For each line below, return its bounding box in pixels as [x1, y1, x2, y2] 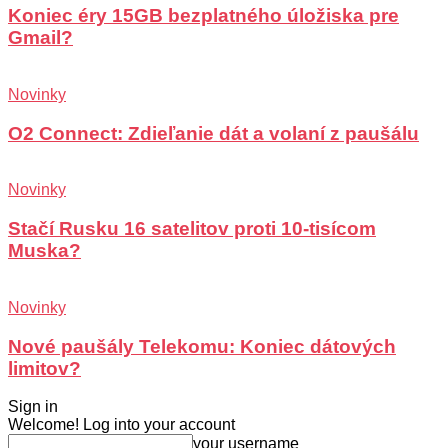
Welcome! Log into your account [8, 416, 235, 434]
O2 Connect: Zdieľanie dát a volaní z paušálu [8, 122, 419, 144]
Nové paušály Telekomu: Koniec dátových [8, 335, 396, 357]
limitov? [8, 357, 81, 379]
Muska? [8, 240, 81, 262]
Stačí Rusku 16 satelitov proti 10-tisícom [8, 218, 376, 240]
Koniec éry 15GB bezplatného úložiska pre [8, 5, 399, 27]
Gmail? [8, 27, 73, 49]
